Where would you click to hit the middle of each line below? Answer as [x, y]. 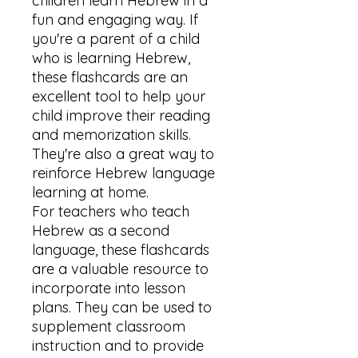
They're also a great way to [123, 154]
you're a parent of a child [116, 39]
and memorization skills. [111, 135]
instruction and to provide [118, 346]
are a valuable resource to [120, 269]
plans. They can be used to [122, 307]
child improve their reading [121, 115]
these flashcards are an [110, 77]
